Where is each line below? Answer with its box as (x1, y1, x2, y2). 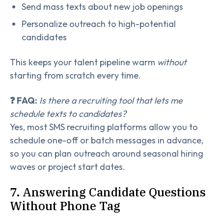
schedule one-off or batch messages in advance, (10, 135, 203, 146)
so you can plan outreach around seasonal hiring (10, 148, 203, 160)
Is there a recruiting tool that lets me (39, 95, 183, 107)
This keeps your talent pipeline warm (10, 56, 157, 68)
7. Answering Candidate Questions (10, 184, 206, 200)
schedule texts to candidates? (10, 108, 126, 120)
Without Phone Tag (10, 198, 120, 214)
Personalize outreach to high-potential (22, 18, 176, 30)
